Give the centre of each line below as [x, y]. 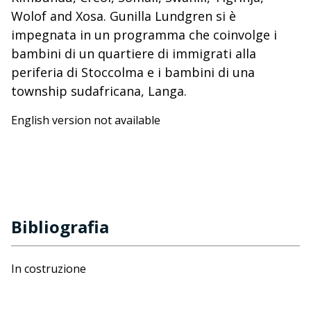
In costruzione [49, 269]
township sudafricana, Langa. [99, 91]
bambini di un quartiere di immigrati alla [134, 53]
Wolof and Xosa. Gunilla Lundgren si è [124, 16]
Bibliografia [60, 227]
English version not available [86, 120]
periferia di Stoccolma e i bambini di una [133, 72]
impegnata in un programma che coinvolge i [144, 35]
